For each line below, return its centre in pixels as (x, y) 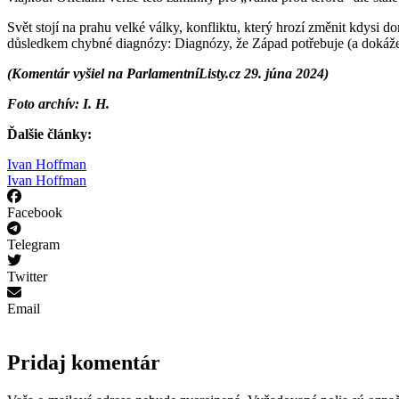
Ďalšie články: (49, 134)
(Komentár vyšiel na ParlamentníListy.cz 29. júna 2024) (168, 73)
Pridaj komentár (84, 362)
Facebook (35, 212)
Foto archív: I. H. (58, 103)
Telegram (33, 244)
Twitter (27, 276)
